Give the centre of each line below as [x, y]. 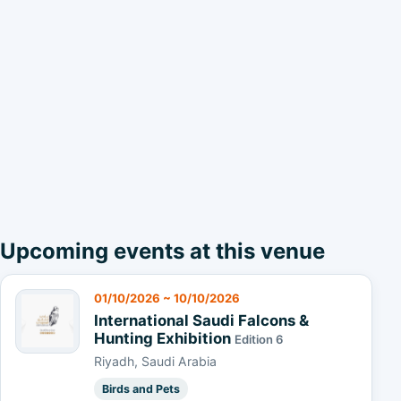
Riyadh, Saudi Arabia [155, 362]
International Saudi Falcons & [201, 320]
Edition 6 [259, 339]
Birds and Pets [141, 388]
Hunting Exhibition [164, 338]
